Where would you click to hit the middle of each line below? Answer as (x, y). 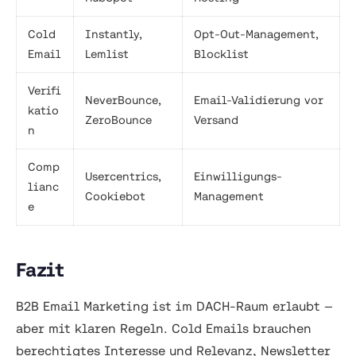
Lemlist (107, 54)
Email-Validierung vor (259, 101)
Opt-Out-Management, (256, 35)
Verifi (44, 91)
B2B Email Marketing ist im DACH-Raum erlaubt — (174, 306)
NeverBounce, (123, 101)
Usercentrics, (123, 177)
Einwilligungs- (238, 177)
